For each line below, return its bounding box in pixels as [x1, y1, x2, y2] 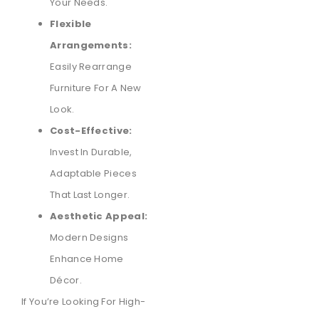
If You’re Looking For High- [21, 294, 146, 308]
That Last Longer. [50, 187, 130, 202]
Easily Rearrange [50, 59, 132, 73]
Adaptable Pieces [50, 166, 137, 180]
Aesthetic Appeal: [50, 209, 148, 223]
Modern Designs [50, 230, 129, 244]
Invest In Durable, [50, 145, 132, 159]
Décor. [50, 273, 82, 287]
